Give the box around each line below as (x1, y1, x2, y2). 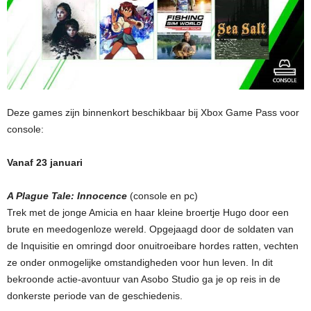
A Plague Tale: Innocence (7, 190, 130, 201)
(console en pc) (130, 190, 198, 201)
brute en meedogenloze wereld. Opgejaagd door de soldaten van (7, 223, 294, 235)
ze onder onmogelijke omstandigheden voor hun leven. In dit (7, 256, 273, 268)
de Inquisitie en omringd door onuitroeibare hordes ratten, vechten (7, 239, 299, 251)
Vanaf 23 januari (7, 156, 83, 168)
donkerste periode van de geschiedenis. (7, 289, 183, 301)
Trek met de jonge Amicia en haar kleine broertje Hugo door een (7, 206, 289, 218)
